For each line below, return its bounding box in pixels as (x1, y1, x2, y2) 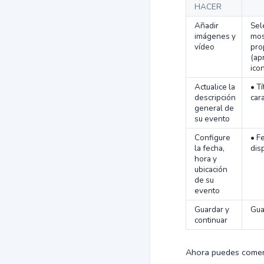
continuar (194, 214, 227, 226)
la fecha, (194, 143, 225, 154)
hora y (194, 153, 217, 164)
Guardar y (194, 204, 229, 215)
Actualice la (194, 81, 235, 93)
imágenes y (194, 31, 236, 42)
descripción (194, 92, 236, 103)
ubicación (194, 164, 227, 175)
